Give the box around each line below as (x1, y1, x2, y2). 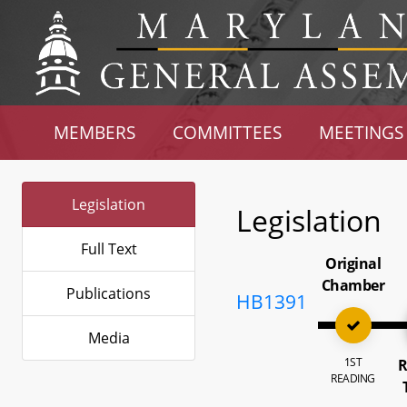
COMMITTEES (173, 121, 283, 144)
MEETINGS (318, 121, 403, 144)
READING (331, 371, 375, 386)
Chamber (321, 275, 385, 295)
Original (325, 253, 382, 273)
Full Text (80, 239, 137, 259)
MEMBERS (54, 121, 136, 144)
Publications (66, 283, 151, 303)
